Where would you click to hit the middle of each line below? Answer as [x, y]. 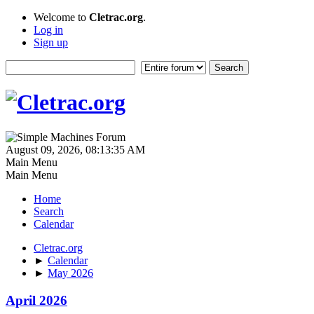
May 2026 [70, 273]
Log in [48, 30]
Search [49, 211]
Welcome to [61, 17]
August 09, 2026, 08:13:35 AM [75, 149]
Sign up [51, 42]
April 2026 [36, 300]
